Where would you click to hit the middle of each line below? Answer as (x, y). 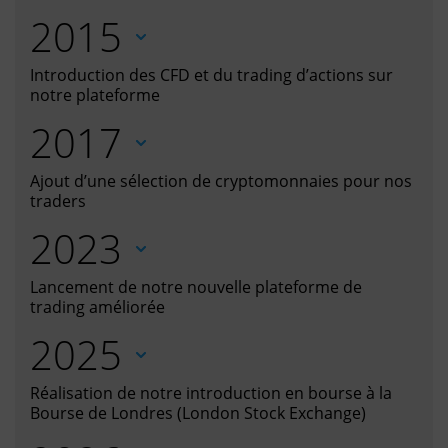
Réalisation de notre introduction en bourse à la (211, 393)
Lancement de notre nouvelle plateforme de (196, 287)
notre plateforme (95, 95)
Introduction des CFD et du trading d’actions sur (211, 75)
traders (58, 201)
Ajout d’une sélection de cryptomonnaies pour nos (221, 181)
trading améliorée (97, 307)
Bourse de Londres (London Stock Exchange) (198, 413)
